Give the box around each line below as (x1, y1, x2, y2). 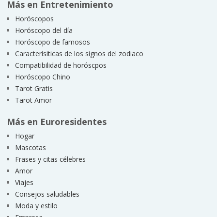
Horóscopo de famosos (15, 37, 90, 46)
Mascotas (15, 142, 46, 152)
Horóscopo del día (15, 25, 73, 35)
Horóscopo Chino (15, 72, 70, 81)
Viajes (15, 177, 33, 187)
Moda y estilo (15, 201, 58, 210)
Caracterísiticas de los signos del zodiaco (15, 48, 143, 58)
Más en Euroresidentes (6, 115, 107, 127)
